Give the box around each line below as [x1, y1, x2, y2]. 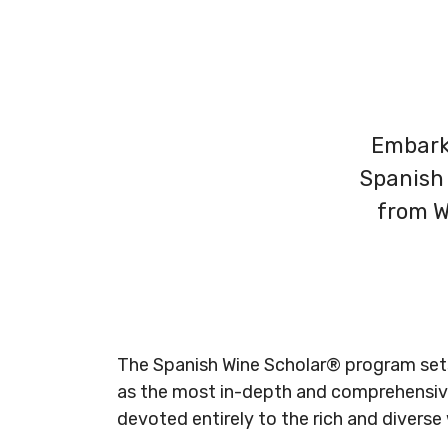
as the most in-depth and [117, 380, 331, 403]
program [341, 353, 416, 376]
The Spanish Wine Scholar [117, 353, 326, 376]
